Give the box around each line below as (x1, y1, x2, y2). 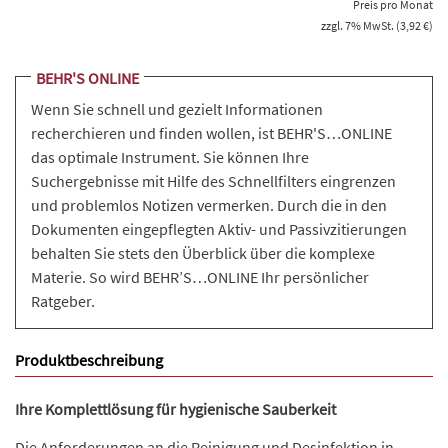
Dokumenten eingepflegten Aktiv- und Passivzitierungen (31, 219, 407, 239)
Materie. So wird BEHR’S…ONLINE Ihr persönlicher (31, 267, 369, 287)
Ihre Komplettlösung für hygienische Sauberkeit (15, 399, 336, 419)
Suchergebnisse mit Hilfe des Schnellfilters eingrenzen (31, 171, 396, 191)
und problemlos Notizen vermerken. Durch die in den (31, 195, 387, 215)
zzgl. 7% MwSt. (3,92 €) (321, 18, 433, 33)
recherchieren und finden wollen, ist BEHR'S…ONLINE (31, 123, 392, 143)
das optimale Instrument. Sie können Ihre (31, 147, 309, 167)
